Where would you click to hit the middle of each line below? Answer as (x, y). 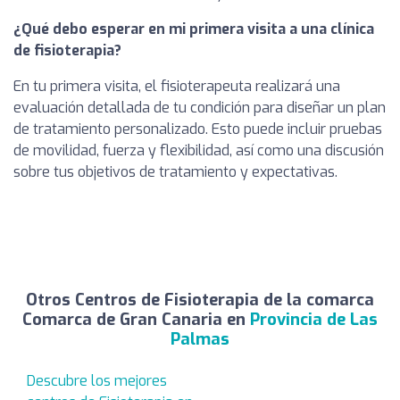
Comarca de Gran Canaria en (136, 320)
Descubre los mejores (97, 381)
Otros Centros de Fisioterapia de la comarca (200, 300)
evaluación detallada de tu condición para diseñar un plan (200, 108)
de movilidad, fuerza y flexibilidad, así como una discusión (199, 151)
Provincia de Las (314, 320)
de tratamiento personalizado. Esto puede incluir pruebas (198, 129)
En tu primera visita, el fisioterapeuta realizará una (177, 87)
